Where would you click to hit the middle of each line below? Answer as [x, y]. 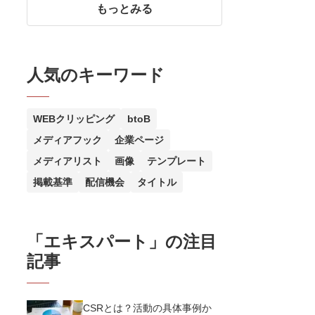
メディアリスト [67, 161]
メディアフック [67, 140]
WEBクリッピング [74, 118]
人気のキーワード [96, 75]
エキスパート [96, 241]
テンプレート [176, 161]
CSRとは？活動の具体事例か [147, 308]
